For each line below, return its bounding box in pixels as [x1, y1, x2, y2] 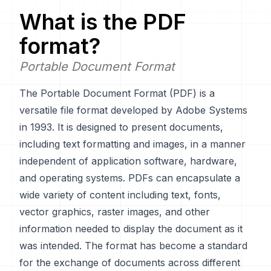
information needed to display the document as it [19, 223, 243, 235]
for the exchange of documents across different [19, 256, 240, 269]
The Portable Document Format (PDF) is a [19, 87, 215, 99]
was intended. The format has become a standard [19, 240, 247, 252]
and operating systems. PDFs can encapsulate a [19, 172, 240, 184]
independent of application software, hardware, [19, 155, 237, 167]
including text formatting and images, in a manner [19, 138, 246, 150]
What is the [19, 8, 143, 35]
